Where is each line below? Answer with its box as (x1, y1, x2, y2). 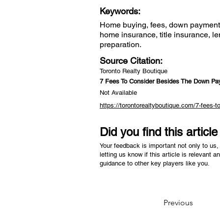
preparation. (100, 40, 141, 49)
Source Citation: (100, 55, 165, 66)
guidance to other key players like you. (100, 160, 212, 167)
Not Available (100, 89, 137, 96)
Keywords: (100, 6, 143, 16)
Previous (164, 198, 193, 207)
